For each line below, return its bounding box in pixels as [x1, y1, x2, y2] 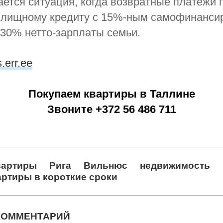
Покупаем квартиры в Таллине [28, 88, 195, 100]
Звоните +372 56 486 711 [47, 103, 176, 115]
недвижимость [140, 160, 211, 171]
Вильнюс [84, 160, 128, 171]
